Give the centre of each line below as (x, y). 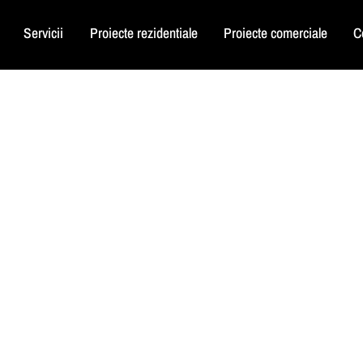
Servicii (44, 33)
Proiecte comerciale (275, 33)
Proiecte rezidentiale (143, 33)
